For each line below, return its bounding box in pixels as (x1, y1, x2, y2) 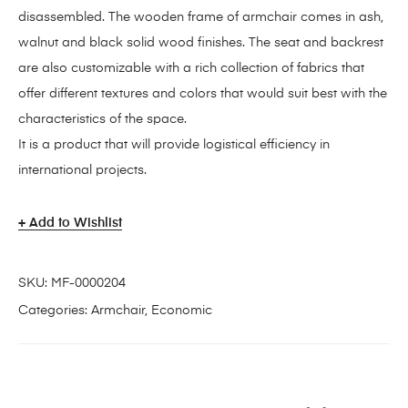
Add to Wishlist (29, 216, 122, 229)
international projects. (18, 163, 147, 177)
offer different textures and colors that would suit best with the (18, 87, 387, 100)
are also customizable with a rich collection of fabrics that (18, 61, 364, 75)
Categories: (18, 303, 91, 317)
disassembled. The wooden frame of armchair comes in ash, (18, 10, 383, 24)
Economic (151, 303, 212, 317)
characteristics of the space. (18, 112, 187, 126)
